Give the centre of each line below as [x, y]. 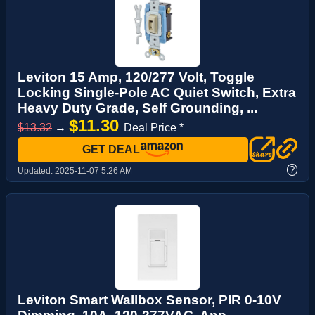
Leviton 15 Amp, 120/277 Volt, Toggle [136, 77]
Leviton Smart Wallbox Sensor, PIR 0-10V [149, 300]
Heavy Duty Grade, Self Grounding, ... [137, 108]
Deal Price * [154, 128]
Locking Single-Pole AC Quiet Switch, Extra [157, 93]
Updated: [36, 171]
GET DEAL [111, 150]
